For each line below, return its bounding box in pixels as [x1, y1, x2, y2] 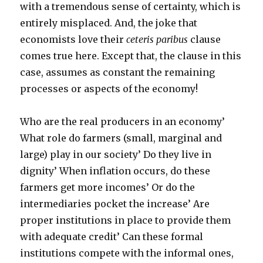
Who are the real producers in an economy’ [20, 116, 225, 127]
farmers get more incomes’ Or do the [20, 181, 195, 193]
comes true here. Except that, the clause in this [20, 50, 242, 62]
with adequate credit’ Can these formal [20, 231, 204, 242]
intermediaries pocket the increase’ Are [20, 198, 210, 210]
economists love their [20, 33, 127, 45]
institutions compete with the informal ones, [20, 247, 234, 259]
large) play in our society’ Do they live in [20, 149, 212, 160]
